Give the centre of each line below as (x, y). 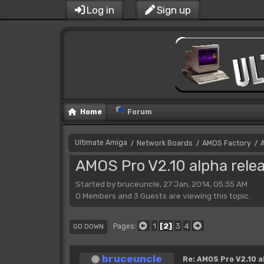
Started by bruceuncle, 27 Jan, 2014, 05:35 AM (161, 184)
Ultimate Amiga (101, 143)
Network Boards (164, 143)
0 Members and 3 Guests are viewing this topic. (163, 195)
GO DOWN (88, 226)
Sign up (174, 10)
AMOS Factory (226, 143)
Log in (100, 10)
